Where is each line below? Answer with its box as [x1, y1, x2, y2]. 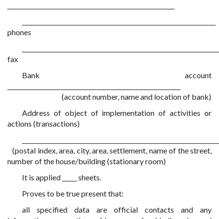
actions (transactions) [7, 119, 80, 128]
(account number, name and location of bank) [7, 92, 211, 101]
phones [7, 27, 31, 37]
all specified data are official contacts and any [22, 205, 212, 214]
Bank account [22, 70, 212, 80]
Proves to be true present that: [22, 189, 124, 198]
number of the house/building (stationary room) [7, 156, 166, 166]
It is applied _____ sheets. [22, 173, 101, 182]
